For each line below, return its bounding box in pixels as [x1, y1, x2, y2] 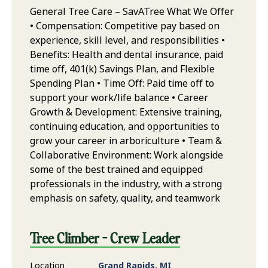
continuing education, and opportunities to [30, 120, 220, 134]
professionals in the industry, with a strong [30, 177, 222, 191]
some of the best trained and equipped [30, 163, 203, 177]
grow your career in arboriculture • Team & [30, 134, 222, 148]
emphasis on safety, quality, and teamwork [30, 191, 220, 206]
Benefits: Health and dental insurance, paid [30, 48, 223, 62]
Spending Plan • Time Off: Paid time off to [30, 77, 214, 91]
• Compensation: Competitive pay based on [30, 19, 220, 33]
